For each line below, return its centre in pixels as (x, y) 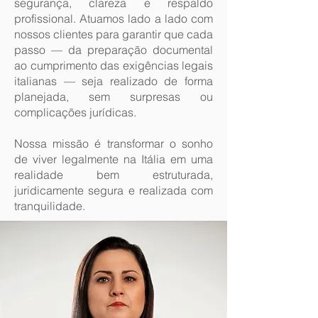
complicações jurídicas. (75, 112)
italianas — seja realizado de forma (114, 81)
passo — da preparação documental (114, 50)
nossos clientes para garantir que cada (114, 34)
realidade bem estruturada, (114, 175)
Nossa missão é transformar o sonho (114, 143)
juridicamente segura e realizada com (114, 190)
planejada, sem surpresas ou (114, 97)
